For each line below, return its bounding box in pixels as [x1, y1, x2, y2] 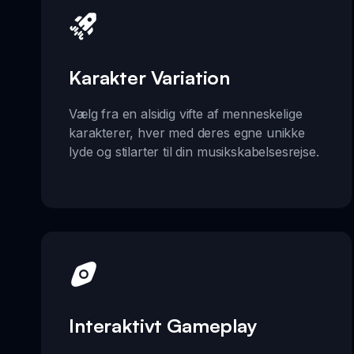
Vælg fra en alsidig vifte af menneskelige [69, 105, 303, 122]
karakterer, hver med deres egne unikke [69, 124, 305, 141]
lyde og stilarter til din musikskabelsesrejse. [69, 143, 319, 160]
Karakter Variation [69, 65, 231, 89]
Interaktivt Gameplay [69, 314, 258, 337]
